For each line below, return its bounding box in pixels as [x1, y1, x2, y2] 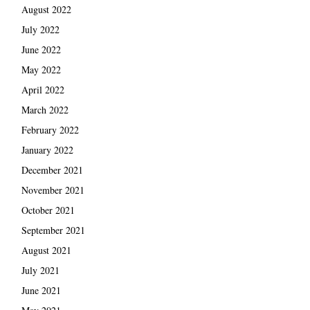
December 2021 [21, 163, 83, 176]
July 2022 [21, 22, 60, 36]
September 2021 [21, 223, 85, 237]
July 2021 [21, 263, 60, 277]
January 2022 [21, 143, 73, 156]
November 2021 [21, 183, 84, 197]
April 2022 [21, 82, 64, 96]
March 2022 [21, 102, 69, 116]
